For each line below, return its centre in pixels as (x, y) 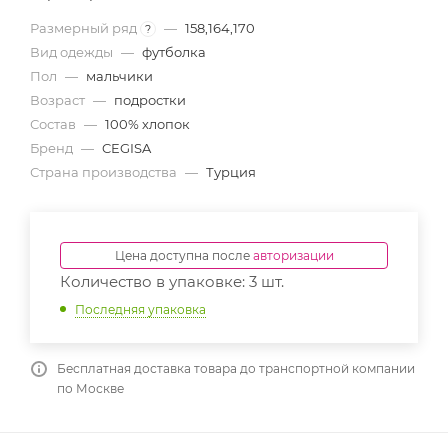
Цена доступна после (183, 255)
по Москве (90, 388)
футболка (174, 52)
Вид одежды (73, 52)
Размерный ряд (85, 28)
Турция (231, 172)
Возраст (59, 100)
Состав (54, 124)
